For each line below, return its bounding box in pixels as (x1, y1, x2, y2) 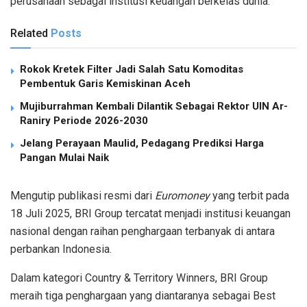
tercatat (125, 206, 164, 220)
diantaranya (155, 288, 209, 302)
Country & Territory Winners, (85, 271, 220, 284)
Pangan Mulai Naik (20, 151, 109, 164)
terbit (238, 188, 263, 202)
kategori (43, 271, 82, 284)
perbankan (10, 242, 60, 256)
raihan (90, 224, 119, 238)
